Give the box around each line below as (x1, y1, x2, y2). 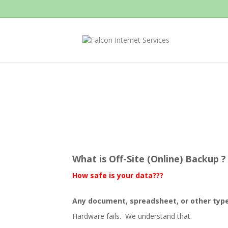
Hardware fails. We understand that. (72, 211, 192, 221)
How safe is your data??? (72, 170, 163, 180)
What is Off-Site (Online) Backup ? (72, 153, 226, 165)
